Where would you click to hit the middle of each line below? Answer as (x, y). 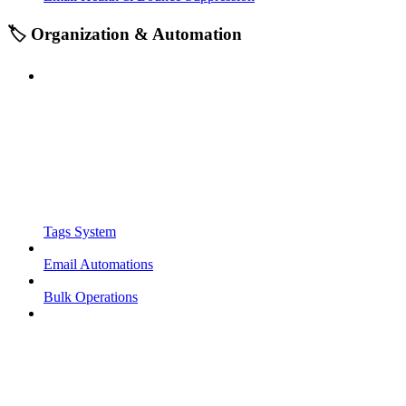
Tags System (80, 231)
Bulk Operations (91, 296)
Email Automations (98, 264)
